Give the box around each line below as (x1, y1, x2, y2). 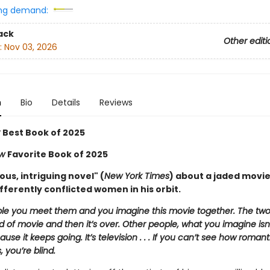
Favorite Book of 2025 (7, 148, 108, 160)
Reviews (99, 96, 133, 108)
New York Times (104, 170, 169, 182)
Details (51, 96, 80, 108)
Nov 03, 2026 (4, 41, 57, 54)
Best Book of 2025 (2, 127, 85, 139)
